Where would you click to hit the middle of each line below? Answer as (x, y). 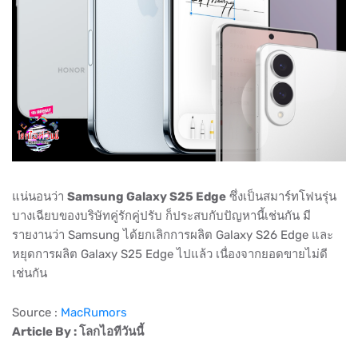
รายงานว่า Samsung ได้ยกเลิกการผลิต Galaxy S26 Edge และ (173, 235)
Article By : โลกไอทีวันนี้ (79, 332)
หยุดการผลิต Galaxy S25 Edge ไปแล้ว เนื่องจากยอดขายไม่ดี (170, 255)
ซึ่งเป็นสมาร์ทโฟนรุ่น (281, 197)
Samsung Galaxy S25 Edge (147, 197)
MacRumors (94, 313)
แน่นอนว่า (40, 197)
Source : (36, 313)
